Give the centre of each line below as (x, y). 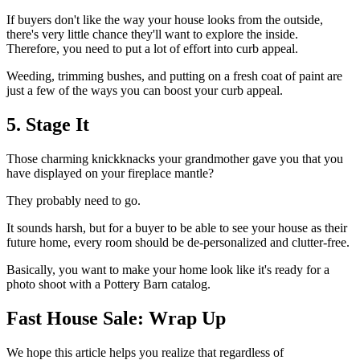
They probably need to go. (74, 200)
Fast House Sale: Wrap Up (116, 318)
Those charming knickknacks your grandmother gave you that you (175, 158)
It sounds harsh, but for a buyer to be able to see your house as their (177, 227)
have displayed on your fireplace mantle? (110, 173)
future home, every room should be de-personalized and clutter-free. (178, 242)
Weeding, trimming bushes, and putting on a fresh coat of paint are (174, 76)
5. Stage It (48, 124)
